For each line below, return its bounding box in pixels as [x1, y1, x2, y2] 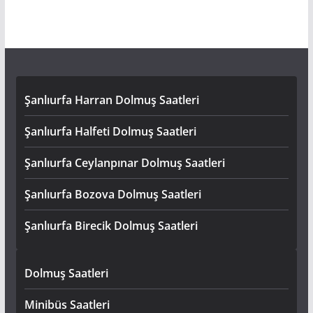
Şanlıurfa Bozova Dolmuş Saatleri [24, 187, 201, 203]
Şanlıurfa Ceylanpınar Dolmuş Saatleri [24, 155, 225, 171]
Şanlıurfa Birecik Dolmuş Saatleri [24, 218, 198, 234]
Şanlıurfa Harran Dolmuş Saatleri [24, 92, 199, 108]
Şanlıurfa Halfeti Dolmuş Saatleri [24, 124, 196, 140]
